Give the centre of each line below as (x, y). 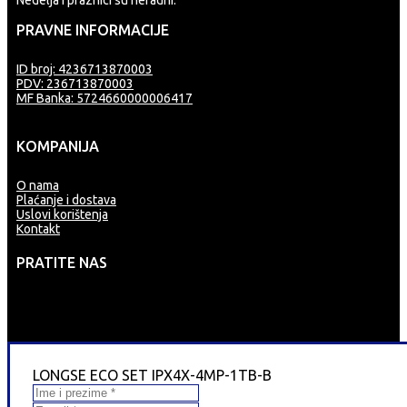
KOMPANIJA (58, 146)
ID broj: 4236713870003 (84, 69)
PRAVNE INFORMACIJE (93, 30)
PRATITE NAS (62, 263)
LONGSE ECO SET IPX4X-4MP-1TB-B (152, 375)
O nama (38, 185)
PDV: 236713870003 (75, 84)
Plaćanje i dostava (66, 200)
